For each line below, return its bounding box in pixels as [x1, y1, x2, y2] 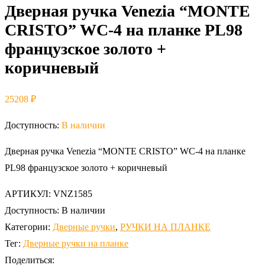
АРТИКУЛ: [5, 188, 53, 199]
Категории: [5, 221, 50, 232]
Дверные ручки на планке [23, 238, 128, 248]
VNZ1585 [53, 188, 92, 199]
